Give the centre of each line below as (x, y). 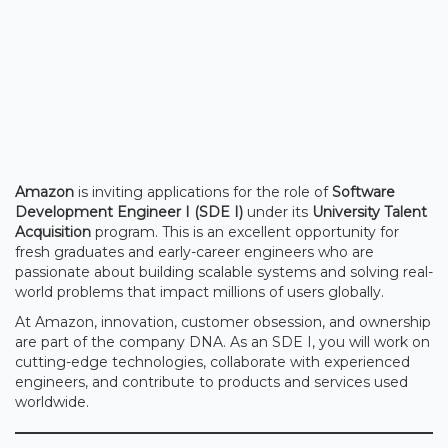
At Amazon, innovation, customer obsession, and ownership (223, 321)
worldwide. (52, 401)
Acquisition (53, 231)
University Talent (369, 211)
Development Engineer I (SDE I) (129, 211)
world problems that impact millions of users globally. (199, 291)
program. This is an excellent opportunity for (245, 231)
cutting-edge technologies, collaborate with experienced (212, 361)
